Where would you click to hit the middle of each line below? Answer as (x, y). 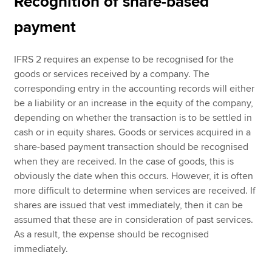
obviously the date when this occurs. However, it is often (134, 176)
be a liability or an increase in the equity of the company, (134, 103)
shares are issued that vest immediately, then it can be (129, 205)
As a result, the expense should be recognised (112, 234)
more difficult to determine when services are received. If (135, 190)
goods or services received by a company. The (112, 74)
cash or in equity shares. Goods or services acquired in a (133, 132)
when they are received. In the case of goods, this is (124, 161)
